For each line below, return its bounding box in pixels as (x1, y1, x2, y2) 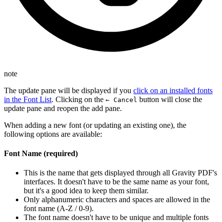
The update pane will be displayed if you (4, 86, 133, 95)
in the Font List (4, 95, 52, 104)
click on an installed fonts (133, 86, 213, 95)
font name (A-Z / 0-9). (24, 204, 94, 213)
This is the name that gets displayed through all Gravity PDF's (24, 168, 217, 177)
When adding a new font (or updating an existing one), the (4, 120, 186, 129)
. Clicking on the (52, 95, 106, 104)
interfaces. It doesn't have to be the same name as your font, (24, 177, 209, 186)
